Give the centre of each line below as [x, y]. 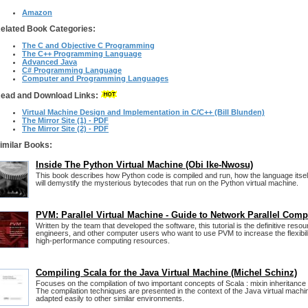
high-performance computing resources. [103, 241]
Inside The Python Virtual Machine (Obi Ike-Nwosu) [144, 165]
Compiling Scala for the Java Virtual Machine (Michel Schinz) [166, 273]
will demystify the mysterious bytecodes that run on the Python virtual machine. [167, 183]
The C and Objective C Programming [88, 45]
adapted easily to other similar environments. [110, 298]
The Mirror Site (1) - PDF [65, 120]
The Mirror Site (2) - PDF [65, 129]
